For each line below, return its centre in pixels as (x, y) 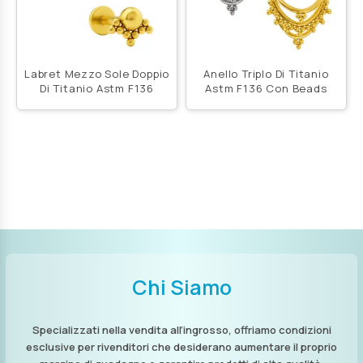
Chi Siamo (181, 288)
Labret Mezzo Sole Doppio (97, 73)
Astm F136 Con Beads (266, 88)
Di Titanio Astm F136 (97, 88)
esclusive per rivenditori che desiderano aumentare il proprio (181, 347)
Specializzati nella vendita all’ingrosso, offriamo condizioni (181, 330)
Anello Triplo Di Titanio (266, 73)
